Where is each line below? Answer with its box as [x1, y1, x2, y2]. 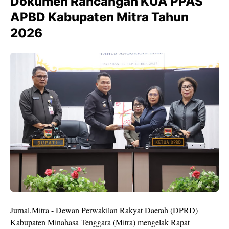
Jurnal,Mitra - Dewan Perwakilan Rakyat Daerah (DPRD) [10, 204, 198, 215]
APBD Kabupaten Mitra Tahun [10, 10, 189, 25]
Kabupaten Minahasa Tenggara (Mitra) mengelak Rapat [10, 217, 190, 227]
